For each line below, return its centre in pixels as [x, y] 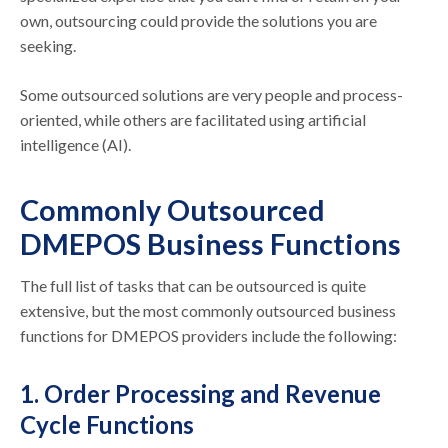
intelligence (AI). [76, 144]
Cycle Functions [107, 424]
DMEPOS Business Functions [211, 243]
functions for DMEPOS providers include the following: [209, 335]
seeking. [48, 45]
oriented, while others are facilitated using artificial [193, 119]
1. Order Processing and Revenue [201, 393]
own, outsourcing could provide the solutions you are [199, 20]
